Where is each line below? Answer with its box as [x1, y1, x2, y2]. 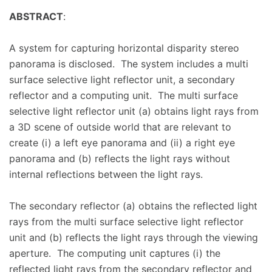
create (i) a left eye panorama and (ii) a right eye [9, 137, 235, 149]
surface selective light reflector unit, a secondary [9, 73, 235, 86]
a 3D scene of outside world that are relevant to [9, 121, 231, 133]
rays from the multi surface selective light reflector [9, 216, 243, 228]
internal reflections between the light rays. [9, 168, 209, 180]
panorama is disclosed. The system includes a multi [9, 58, 248, 70]
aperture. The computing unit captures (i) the [9, 247, 220, 259]
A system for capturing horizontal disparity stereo [9, 42, 239, 54]
